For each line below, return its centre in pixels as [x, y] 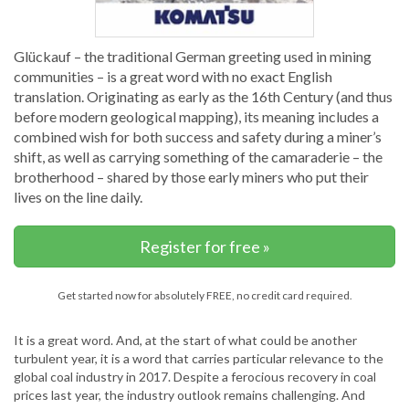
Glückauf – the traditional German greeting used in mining [193, 56]
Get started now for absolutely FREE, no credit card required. [204, 295]
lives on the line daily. [78, 196]
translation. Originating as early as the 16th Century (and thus [203, 96]
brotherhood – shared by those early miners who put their [191, 176]
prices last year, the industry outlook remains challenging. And [189, 394]
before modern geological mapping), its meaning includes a [196, 116]
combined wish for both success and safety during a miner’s [198, 136]
